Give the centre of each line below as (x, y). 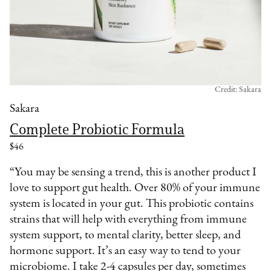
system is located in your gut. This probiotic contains (132, 204)
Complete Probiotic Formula (97, 129)
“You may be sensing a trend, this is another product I (133, 172)
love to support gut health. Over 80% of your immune (135, 188)
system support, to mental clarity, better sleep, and (126, 235)
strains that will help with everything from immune (129, 219)
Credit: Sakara (238, 90)
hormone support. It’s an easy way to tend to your (126, 251)
